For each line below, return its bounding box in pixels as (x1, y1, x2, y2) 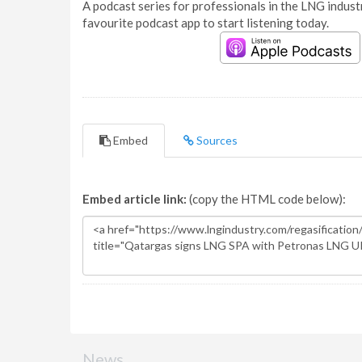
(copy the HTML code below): (187, 192, 346, 206)
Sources (194, 133, 238, 147)
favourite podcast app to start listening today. (82, 15, 329, 30)
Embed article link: (82, 192, 187, 206)
